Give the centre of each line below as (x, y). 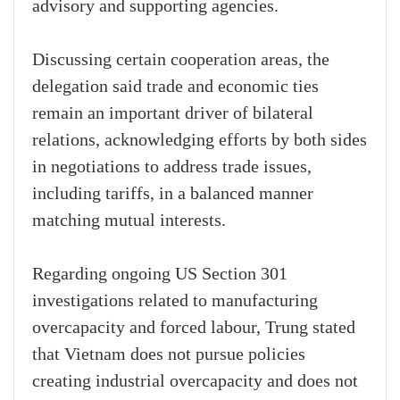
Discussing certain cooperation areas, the (181, 60)
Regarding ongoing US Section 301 (160, 275)
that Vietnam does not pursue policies (169, 355)
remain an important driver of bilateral (173, 114)
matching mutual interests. (129, 221)
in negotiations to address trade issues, (172, 167)
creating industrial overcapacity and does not (195, 382)
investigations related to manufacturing (175, 301)
